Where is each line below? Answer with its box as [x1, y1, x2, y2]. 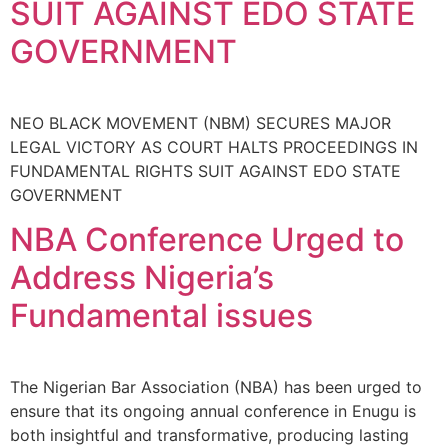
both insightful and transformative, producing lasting [10, 425, 409, 446]
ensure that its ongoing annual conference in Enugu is [10, 401, 416, 422]
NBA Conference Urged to [10, 220, 404, 260]
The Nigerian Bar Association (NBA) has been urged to [10, 377, 422, 398]
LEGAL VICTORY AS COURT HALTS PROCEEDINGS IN [10, 136, 418, 157]
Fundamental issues [10, 296, 313, 336]
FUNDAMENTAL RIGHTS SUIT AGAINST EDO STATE [10, 160, 401, 181]
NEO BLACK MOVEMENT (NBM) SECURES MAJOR [10, 112, 391, 133]
